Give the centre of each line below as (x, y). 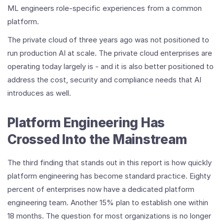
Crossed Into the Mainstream (97, 140)
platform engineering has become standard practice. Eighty (109, 176)
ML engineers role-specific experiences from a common (105, 8)
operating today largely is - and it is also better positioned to (110, 67)
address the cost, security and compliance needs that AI (104, 80)
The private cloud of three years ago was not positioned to (108, 40)
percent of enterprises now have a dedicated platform (101, 189)
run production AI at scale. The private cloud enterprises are (110, 53)
